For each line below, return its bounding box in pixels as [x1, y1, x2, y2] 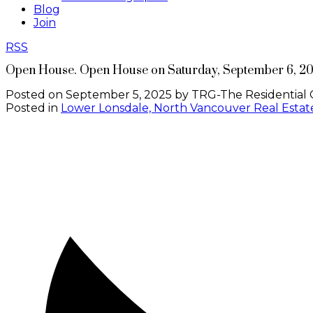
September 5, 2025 [66, 87, 172, 101]
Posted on [6, 87, 66, 101]
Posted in [6, 101, 58, 115]
